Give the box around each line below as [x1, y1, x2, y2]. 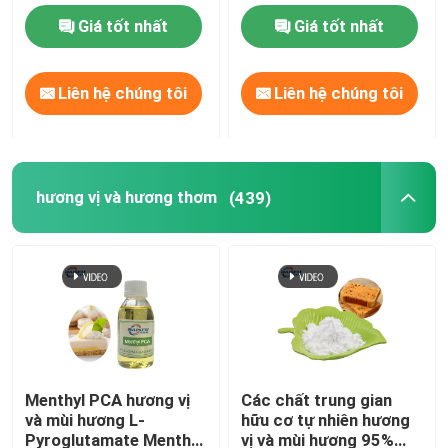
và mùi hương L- [25, 409, 146, 430]
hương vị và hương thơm [35, 187, 217, 208]
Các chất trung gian [241, 389, 393, 410]
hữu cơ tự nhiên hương [241, 409, 411, 430]
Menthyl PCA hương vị [25, 389, 191, 410]
